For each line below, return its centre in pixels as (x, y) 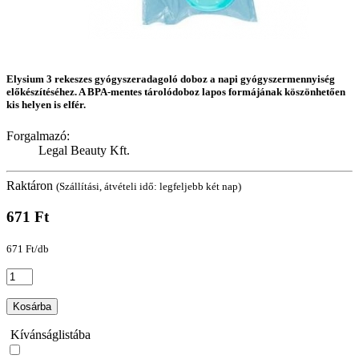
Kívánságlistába (50, 334)
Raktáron (30, 186)
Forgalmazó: (38, 136)
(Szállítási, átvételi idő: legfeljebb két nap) (149, 187)
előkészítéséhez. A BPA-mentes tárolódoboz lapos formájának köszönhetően (176, 92)
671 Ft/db (28, 248)
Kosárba (32, 306)
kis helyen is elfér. (46, 105)
